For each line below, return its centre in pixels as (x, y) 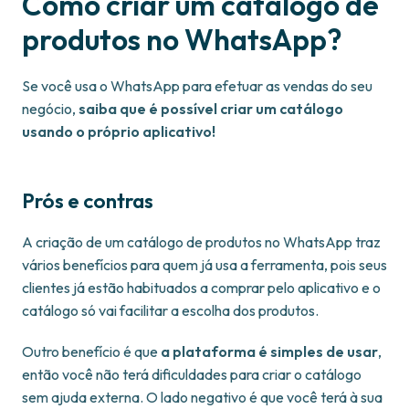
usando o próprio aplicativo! (119, 132)
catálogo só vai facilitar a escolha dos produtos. (170, 311)
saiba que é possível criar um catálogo (211, 109)
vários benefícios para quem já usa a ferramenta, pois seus (204, 265)
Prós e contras (88, 201)
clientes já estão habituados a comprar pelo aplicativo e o (201, 288)
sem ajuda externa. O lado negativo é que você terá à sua (202, 398)
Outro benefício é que (91, 352)
